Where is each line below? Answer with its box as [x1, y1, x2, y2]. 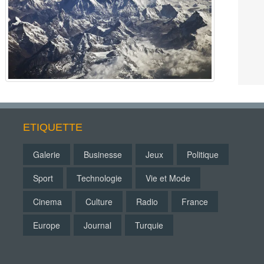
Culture [85, 196, 113, 207]
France [181, 196, 208, 207]
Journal [84, 219, 111, 231]
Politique [187, 148, 219, 160]
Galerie [33, 148, 60, 160]
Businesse [84, 148, 122, 160]
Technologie [77, 172, 122, 184]
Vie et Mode [146, 172, 190, 184]
